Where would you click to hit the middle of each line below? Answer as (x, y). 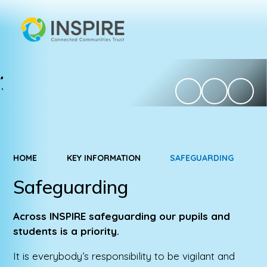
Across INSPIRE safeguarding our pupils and (122, 216)
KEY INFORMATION (103, 158)
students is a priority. (69, 231)
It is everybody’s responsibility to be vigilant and (124, 256)
